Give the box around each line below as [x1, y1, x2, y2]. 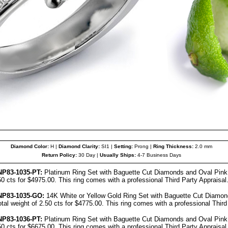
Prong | [133, 144, 152, 149]
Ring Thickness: [152, 144, 193, 149]
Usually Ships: [100, 152, 136, 158]
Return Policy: [42, 152, 77, 158]
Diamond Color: [11, 144, 49, 149]
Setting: [114, 144, 133, 149]
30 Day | [77, 152, 100, 158]
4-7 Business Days [136, 152, 181, 158]
